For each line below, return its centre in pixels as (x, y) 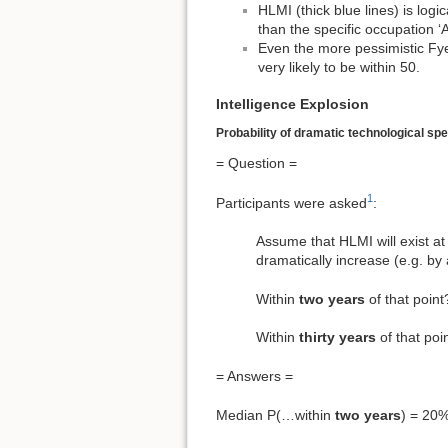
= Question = (256, 163)
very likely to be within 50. (339, 66)
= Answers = (254, 376)
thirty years (337, 337)
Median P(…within (275, 414)
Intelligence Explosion (292, 104)
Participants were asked (291, 202)
